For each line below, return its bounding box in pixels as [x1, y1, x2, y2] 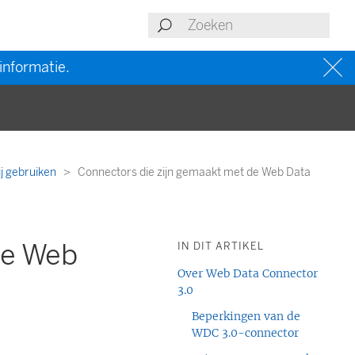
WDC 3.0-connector [192, 326, 300, 340]
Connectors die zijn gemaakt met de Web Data [78, 166, 311, 179]
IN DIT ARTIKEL [177, 240, 265, 252]
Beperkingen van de [192, 309, 301, 323]
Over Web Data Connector [177, 266, 319, 281]
